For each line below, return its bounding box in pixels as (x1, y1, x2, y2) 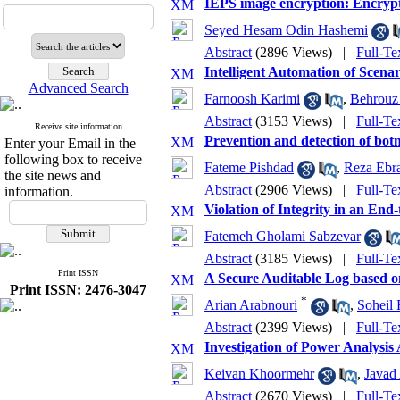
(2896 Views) (255, 45, 332, 60)
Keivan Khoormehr (204, 366, 314, 382)
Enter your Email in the (4, 136, 136, 151)
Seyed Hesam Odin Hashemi (204, 22, 368, 38)
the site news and (4, 168, 101, 183)
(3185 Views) (255, 251, 332, 266)
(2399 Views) (255, 320, 332, 335)
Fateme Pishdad (204, 160, 294, 176)
